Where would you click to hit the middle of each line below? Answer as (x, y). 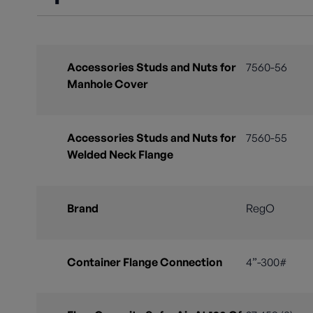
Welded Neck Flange (120, 154)
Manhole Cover (108, 84)
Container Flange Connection (145, 262)
